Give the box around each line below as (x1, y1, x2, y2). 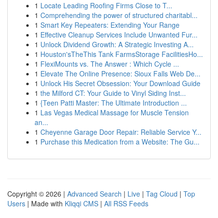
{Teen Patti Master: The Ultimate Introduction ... (40, 98, 187, 108)
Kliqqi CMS (65, 199, 98, 208)
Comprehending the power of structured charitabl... (40, 10, 198, 20)
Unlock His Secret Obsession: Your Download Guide (40, 78, 200, 88)
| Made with (25, 199, 65, 208)
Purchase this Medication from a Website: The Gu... (40, 137, 200, 146)
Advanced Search (67, 189, 122, 199)
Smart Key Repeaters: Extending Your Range (40, 20, 180, 30)
